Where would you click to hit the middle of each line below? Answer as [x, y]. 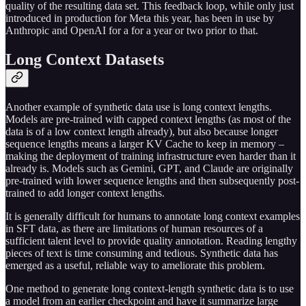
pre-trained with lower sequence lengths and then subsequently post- [152, 181]
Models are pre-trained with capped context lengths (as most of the [148, 119]
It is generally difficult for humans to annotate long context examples [153, 216]
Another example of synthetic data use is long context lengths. [139, 107]
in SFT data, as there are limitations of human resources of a [134, 228]
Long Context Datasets [85, 60]
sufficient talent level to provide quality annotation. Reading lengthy [151, 241]
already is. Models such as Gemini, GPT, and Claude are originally [149, 168]
